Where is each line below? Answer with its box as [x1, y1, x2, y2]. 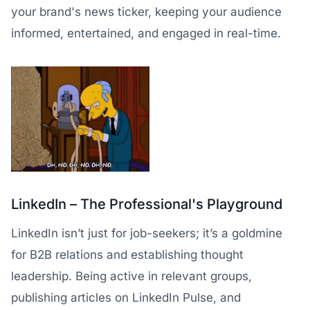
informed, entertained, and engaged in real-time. [11, 26, 281, 40]
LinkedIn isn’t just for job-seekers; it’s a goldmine [11, 226, 282, 240]
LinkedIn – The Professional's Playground [11, 196, 282, 212]
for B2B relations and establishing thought [11, 248, 244, 262]
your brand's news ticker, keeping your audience [11, 4, 282, 19]
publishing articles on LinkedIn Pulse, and [11, 291, 241, 304]
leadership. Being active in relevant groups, [11, 269, 252, 283]
